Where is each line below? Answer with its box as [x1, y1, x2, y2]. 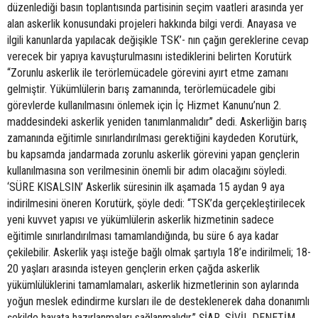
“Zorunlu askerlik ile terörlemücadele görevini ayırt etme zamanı [7, 66, 288, 79]
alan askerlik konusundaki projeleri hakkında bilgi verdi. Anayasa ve [7, 17, 297, 31]
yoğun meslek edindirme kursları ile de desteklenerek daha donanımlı [7, 295, 309, 308]
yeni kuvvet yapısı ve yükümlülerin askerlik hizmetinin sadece [7, 213, 274, 226]
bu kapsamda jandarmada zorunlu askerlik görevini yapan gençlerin [7, 148, 300, 161]
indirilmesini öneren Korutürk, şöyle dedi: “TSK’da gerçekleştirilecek [7, 197, 305, 210]
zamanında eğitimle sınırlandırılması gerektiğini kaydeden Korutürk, [7, 131, 298, 145]
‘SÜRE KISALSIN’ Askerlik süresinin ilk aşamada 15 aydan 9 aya [7, 180, 285, 194]
